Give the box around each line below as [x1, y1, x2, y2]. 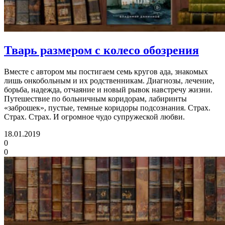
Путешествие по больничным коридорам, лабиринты [4, 94, 187, 103]
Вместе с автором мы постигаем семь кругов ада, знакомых [4, 67, 208, 76]
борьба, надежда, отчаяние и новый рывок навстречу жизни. [4, 85, 212, 94]
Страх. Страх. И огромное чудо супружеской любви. [4, 113, 185, 122]
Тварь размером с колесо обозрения [4, 44, 199, 57]
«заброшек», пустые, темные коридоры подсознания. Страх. [4, 103, 210, 113]
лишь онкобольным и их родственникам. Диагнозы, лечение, [4, 76, 214, 85]
